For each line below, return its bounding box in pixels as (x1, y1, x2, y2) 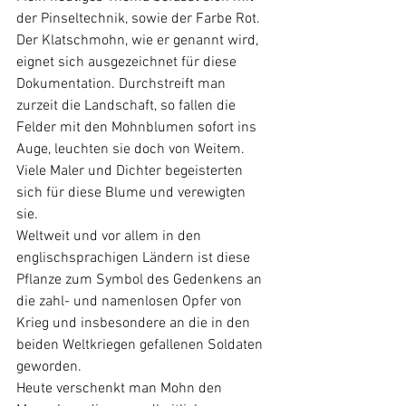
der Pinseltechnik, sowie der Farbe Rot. (16, 9, 264, 28)
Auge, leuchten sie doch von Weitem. (16, 140, 245, 159)
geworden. (16, 357, 82, 376)
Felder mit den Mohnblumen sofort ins (16, 118, 260, 137)
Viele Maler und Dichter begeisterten (16, 161, 246, 180)
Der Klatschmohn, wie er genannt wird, (16, 31, 262, 50)
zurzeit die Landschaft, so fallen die (16, 96, 239, 115)
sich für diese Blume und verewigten (16, 183, 249, 202)
